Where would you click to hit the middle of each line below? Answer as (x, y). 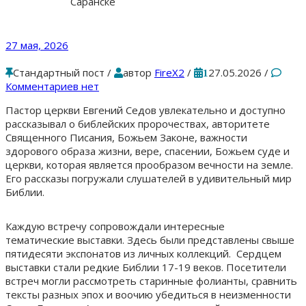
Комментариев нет (52, 86)
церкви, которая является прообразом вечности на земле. (149, 164)
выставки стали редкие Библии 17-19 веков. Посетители (146, 267)
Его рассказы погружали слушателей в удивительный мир (149, 178)
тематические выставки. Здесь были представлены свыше (150, 239)
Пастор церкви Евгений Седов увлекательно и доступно (145, 110)
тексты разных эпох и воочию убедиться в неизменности (148, 294)
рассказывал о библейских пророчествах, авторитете (138, 123)
